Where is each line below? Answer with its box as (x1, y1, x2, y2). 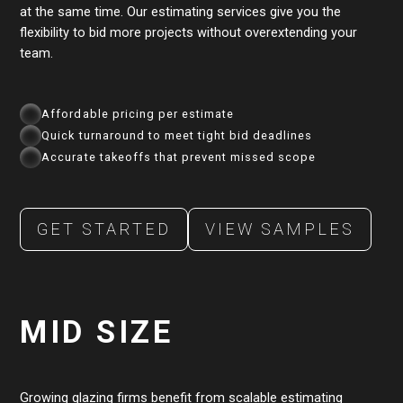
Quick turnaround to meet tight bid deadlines (41, 128, 313, 142)
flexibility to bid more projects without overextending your (20, 23, 358, 40)
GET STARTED (37, 219, 172, 239)
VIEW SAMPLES (205, 219, 355, 239)
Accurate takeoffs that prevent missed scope (41, 149, 317, 164)
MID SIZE (20, 313, 174, 350)
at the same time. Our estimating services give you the (20, 3, 342, 20)
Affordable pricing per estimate (41, 106, 235, 121)
